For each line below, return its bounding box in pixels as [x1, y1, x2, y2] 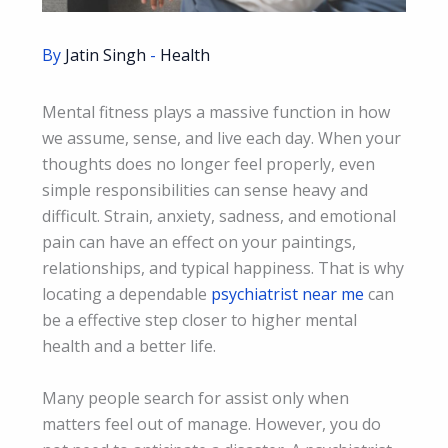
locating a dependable [42, 282, 211, 305]
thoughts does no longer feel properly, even [42, 152, 375, 175]
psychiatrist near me [211, 282, 364, 305]
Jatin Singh [65, 43, 150, 66]
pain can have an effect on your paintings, [42, 230, 356, 253]
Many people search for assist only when [42, 386, 349, 409]
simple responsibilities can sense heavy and [42, 178, 368, 201]
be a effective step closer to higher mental [42, 308, 357, 331]
